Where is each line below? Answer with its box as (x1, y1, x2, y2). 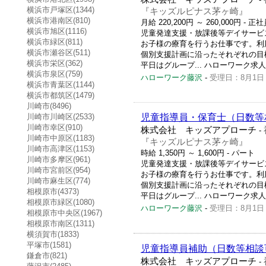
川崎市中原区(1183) (27, 133, 94, 142)
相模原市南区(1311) (27, 218, 94, 228)
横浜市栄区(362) (27, 58, 83, 68)
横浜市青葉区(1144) (27, 80, 94, 89)
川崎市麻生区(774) (27, 176, 90, 185)
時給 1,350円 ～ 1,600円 (141, 148, 224, 157)
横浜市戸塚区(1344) (27, 5, 94, 14)
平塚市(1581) (27, 240, 71, 249)
